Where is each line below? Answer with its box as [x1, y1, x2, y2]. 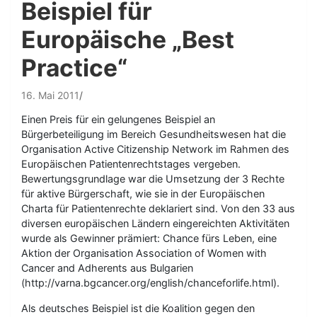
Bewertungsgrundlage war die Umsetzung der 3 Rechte [21, 173, 284, 185]
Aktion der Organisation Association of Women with [21, 247, 267, 259]
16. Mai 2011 [21, 89, 79, 101]
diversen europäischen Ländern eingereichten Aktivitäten [21, 217, 289, 229]
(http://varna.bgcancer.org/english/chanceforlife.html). [21, 277, 279, 289]
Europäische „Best [21, 25, 234, 54]
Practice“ [21, 53, 127, 82]
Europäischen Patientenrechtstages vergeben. [21, 158, 241, 170]
